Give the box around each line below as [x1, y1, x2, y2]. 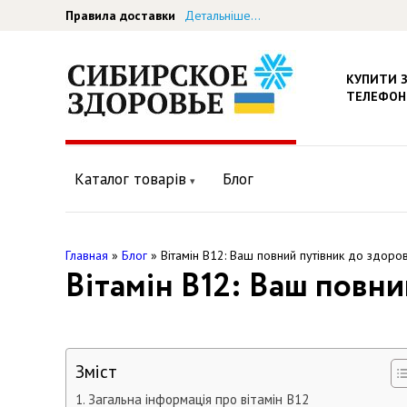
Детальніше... [184, 6, 261, 24]
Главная [65, 247, 108, 263]
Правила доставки [65, 6, 175, 24]
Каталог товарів [74, 169, 186, 189]
